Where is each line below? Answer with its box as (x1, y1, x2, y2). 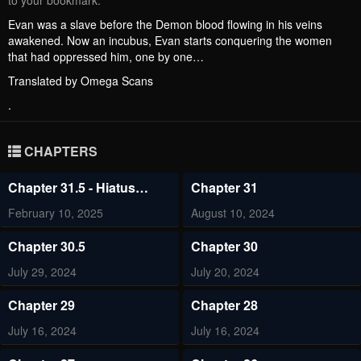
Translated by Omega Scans (8, 73, 153, 89)
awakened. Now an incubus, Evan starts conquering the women (8, 32, 332, 49)
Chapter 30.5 (8, 237, 85, 256)
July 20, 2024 (190, 263, 259, 280)
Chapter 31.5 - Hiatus (8, 178, 135, 197)
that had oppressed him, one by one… (8, 48, 204, 65)
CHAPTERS (21, 142, 98, 161)
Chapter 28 (190, 296, 258, 315)
